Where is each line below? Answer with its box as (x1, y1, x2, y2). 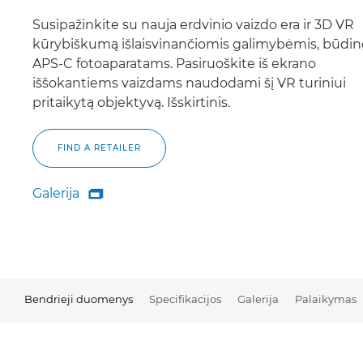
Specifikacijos (149, 293, 221, 306)
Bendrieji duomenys (24, 293, 133, 306)
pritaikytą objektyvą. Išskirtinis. (32, 94, 230, 110)
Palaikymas (295, 293, 357, 306)
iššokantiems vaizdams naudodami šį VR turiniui (32, 75, 346, 91)
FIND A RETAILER (58, 142, 141, 153)
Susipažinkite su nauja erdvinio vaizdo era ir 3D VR (32, 16, 354, 32)
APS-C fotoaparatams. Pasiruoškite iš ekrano (32, 55, 316, 71)
